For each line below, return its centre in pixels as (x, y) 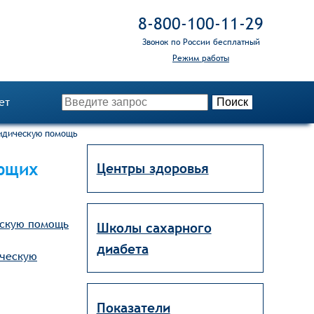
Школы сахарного (154, 227)
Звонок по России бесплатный (201, 42)
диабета (122, 248)
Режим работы (201, 58)
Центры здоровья (152, 169)
